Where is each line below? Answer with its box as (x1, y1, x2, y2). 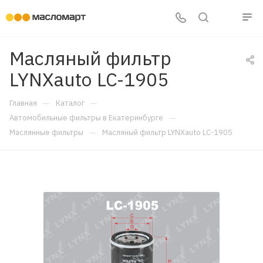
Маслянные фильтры (9, 127, 83, 137)
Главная (9, 98, 37, 108)
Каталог (56, 98, 85, 108)
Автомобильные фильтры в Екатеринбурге (9, 113, 163, 123)
